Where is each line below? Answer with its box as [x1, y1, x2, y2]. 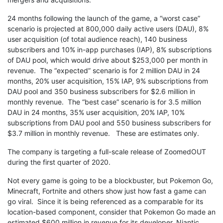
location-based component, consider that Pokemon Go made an [7, 208, 216, 217]
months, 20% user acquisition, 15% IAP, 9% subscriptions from [7, 77, 208, 86]
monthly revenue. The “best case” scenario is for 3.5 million [7, 98, 201, 107]
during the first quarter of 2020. [7, 158, 112, 167]
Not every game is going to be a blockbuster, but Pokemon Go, [7, 176, 213, 185]
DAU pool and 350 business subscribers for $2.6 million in [7, 87, 195, 96]
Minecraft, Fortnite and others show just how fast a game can [7, 187, 206, 196]
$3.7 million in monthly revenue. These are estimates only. [7, 129, 199, 138]
